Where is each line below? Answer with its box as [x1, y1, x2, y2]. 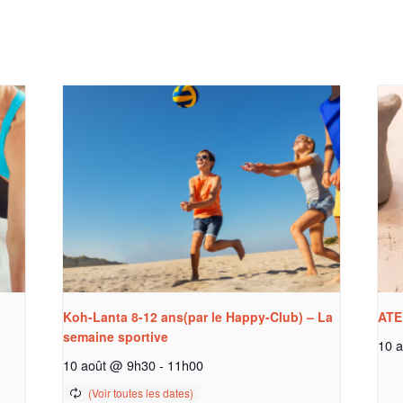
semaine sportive [63, 327, 169, 346]
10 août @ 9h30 [63, 355, 157, 375]
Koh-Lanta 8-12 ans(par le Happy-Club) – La [63, 308, 334, 327]
